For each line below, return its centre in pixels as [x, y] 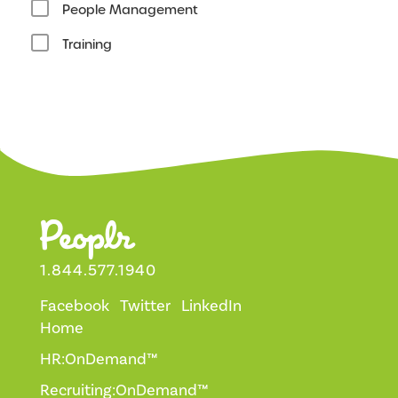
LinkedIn [211, 306]
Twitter [145, 306]
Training [87, 44]
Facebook [75, 306]
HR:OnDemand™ [99, 359]
